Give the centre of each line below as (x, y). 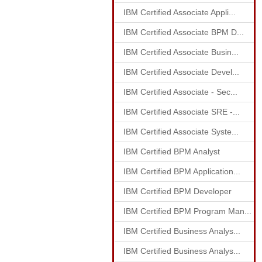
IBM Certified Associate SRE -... (182, 112)
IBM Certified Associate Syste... (181, 132)
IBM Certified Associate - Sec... (180, 92)
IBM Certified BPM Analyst (172, 151)
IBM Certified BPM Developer (177, 191)
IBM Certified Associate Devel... (181, 72)
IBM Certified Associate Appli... (180, 12)
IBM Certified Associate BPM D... (184, 32)
